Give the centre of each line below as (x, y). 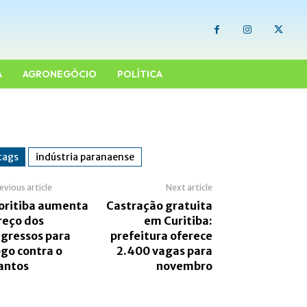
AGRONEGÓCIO (59, 74)
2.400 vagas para (164, 251)
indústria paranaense (85, 157)
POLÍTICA (139, 74)
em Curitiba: (178, 221)
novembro (184, 266)
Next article (189, 188)
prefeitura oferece (161, 236)
